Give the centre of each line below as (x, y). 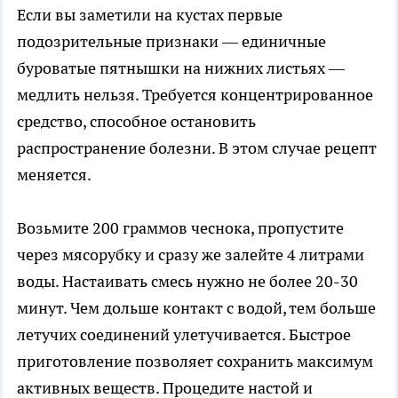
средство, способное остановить (136, 121)
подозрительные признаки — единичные (171, 41)
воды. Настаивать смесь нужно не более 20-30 (187, 281)
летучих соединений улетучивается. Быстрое (184, 334)
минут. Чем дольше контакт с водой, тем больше (196, 307)
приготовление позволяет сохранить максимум (195, 361)
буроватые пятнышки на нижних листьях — (181, 68)
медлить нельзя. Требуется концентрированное (195, 94)
